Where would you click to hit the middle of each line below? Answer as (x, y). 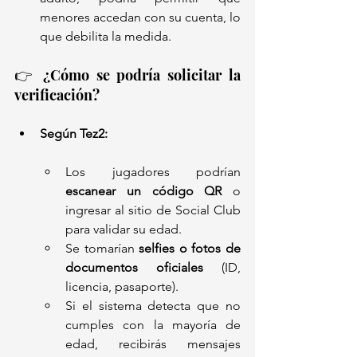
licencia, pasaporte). (122, 286)
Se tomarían (102, 248)
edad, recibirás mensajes (153, 344)
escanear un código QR (144, 191)
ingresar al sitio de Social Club (153, 210)
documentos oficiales (134, 267)
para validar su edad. (124, 229)
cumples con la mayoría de (153, 325)
